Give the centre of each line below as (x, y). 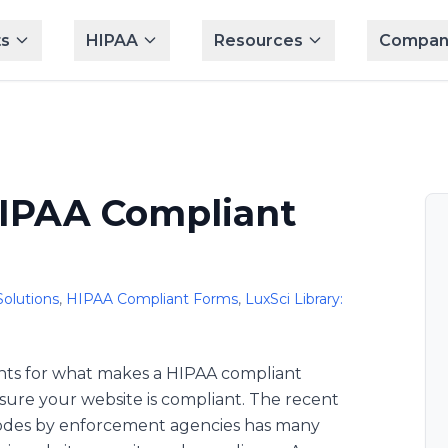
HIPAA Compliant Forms (152, 299)
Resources (258, 40)
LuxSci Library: (294, 299)
